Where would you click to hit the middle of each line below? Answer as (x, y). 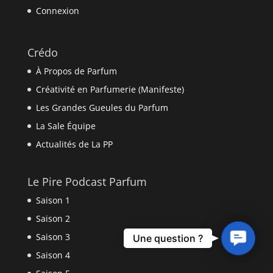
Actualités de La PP (74, 144)
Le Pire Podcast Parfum (87, 182)
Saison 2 (53, 219)
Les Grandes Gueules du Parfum (102, 108)
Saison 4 (53, 255)
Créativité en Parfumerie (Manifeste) (110, 90)
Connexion (57, 11)
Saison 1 (53, 200)
